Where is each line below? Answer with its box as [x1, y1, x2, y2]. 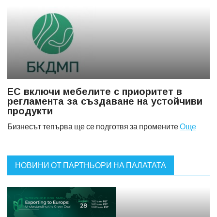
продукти [7, 106, 53, 116]
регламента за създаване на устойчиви [7, 96, 202, 107]
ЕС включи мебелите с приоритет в [7, 86, 182, 97]
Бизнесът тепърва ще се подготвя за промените [7, 122, 180, 131]
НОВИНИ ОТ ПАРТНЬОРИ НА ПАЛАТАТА [15, 160, 166, 170]
